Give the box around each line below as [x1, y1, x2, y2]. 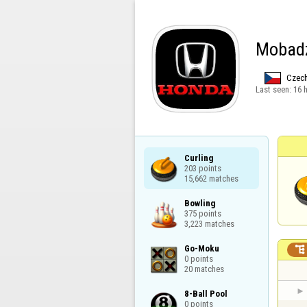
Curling [184, 152, 213, 163]
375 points [184, 208, 221, 219]
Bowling [184, 197, 215, 208]
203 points [184, 162, 221, 173]
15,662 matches [184, 173, 238, 184]
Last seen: [255, 84, 293, 95]
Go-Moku [184, 243, 219, 254]
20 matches [184, 263, 224, 274]
